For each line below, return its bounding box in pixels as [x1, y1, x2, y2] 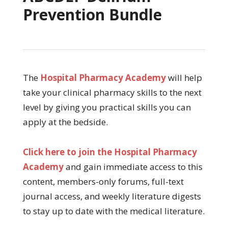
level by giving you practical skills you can [22, 101, 191, 113]
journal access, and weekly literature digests [22, 190, 201, 202]
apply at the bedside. [22, 116, 108, 128]
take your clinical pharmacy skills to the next [22, 86, 202, 98]
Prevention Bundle [22, 4, 162, 25]
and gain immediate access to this [63, 160, 203, 173]
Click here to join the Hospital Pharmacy [22, 146, 197, 158]
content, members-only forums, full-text [22, 175, 184, 187]
